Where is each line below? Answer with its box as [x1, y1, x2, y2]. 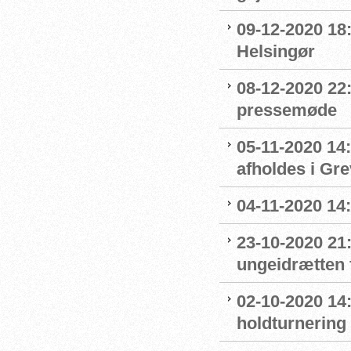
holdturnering [237, 313, 346, 333]
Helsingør [237, 42, 315, 61]
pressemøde [237, 100, 337, 120]
